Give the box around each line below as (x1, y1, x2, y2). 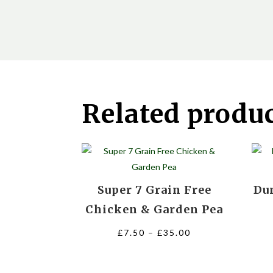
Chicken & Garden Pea (85, 202, 224, 216)
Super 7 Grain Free (97, 182, 211, 197)
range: (190, 242, 222, 253)
